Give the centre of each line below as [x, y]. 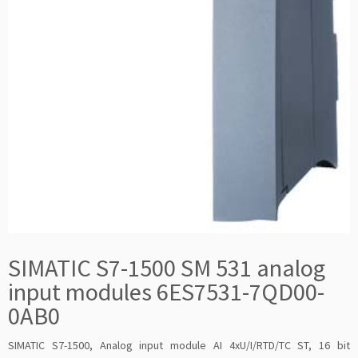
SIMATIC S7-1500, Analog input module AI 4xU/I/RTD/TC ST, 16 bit [179, 345]
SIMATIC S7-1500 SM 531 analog [167, 268]
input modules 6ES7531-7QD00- [166, 292]
